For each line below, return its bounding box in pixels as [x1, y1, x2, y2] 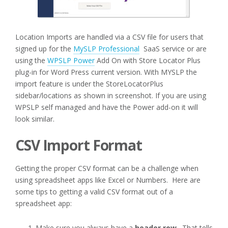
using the [15, 55, 47, 65]
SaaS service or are [139, 44, 207, 53]
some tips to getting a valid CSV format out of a [15, 186, 173, 196]
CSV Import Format [15, 135, 142, 155]
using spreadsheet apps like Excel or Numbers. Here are [15, 175, 201, 185]
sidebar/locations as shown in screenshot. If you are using [15, 91, 206, 100]
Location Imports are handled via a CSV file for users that [15, 32, 204, 42]
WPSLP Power [47, 55, 95, 65]
